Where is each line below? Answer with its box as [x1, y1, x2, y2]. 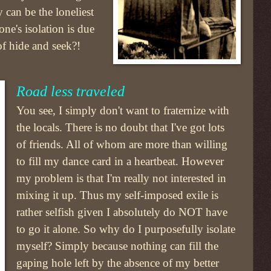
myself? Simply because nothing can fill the [16, 240, 219, 253]
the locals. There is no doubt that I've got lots [16, 121, 225, 134]
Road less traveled [16, 83, 125, 100]
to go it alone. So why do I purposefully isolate [16, 223, 236, 236]
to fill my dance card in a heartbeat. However [16, 155, 224, 168]
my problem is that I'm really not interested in [16, 172, 227, 185]
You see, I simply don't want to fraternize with [16, 104, 230, 117]
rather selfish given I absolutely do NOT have [16, 206, 228, 219]
